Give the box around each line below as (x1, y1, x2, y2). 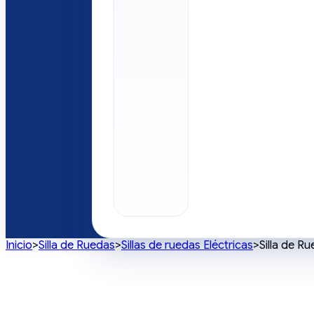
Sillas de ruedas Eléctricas (121, 238, 253, 253)
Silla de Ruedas (39, 238, 115, 253)
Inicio (6, 238, 32, 253)
